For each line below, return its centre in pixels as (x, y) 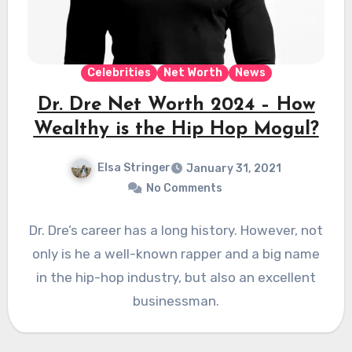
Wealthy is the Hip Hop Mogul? (176, 130)
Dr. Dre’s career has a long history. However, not (176, 231)
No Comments (184, 189)
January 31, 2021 (234, 169)
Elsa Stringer (134, 168)
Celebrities (119, 73)
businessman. (176, 301)
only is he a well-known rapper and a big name (176, 254)
